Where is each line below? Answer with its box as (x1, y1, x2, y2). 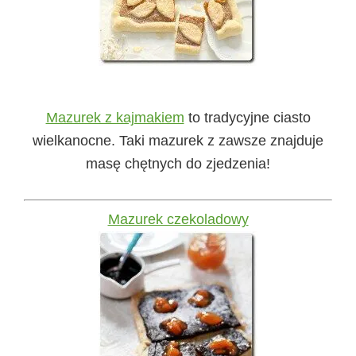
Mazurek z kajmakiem (45, 110, 184, 126)
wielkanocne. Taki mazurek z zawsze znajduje (33, 133, 323, 149)
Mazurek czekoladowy (107, 211, 249, 228)
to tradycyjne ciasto (184, 110, 311, 126)
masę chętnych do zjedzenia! (86, 156, 270, 172)
